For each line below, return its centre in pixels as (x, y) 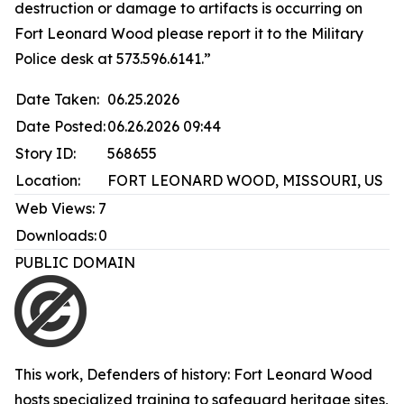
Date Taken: (57, 99)
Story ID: (46, 153)
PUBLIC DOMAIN (78, 262)
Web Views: (55, 208)
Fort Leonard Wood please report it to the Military (189, 33)
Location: (48, 180)
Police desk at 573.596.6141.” (113, 59)
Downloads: (56, 235)
